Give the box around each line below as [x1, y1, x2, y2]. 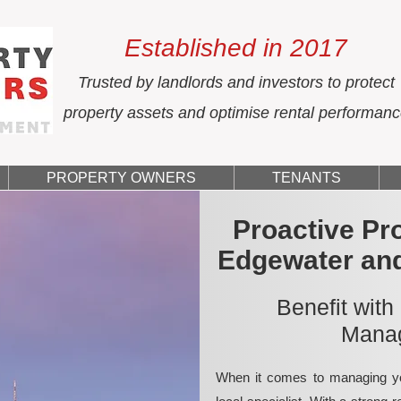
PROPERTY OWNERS [47, 170, 196, 185]
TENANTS [272, 170, 341, 185]
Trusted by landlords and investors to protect [77, 73, 395, 91]
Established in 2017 [124, 34, 347, 62]
